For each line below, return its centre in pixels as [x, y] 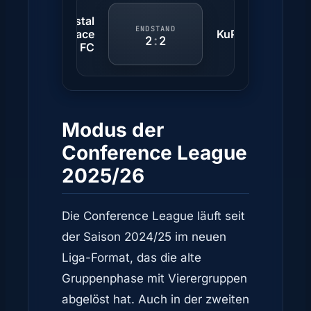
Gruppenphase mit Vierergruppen [154, 278]
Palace [77, 34]
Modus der [113, 129]
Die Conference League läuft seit [153, 216]
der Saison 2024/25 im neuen [144, 236]
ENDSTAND [155, 28]
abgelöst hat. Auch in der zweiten [155, 299]
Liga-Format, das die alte [132, 257]
